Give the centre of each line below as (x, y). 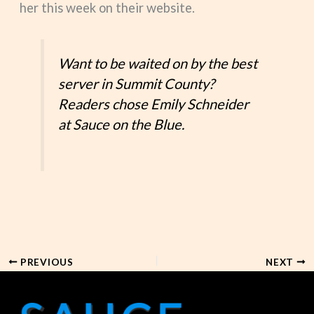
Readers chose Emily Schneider (154, 103)
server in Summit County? (137, 83)
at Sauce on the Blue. (122, 124)
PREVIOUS (46, 262)
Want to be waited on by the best (158, 63)
